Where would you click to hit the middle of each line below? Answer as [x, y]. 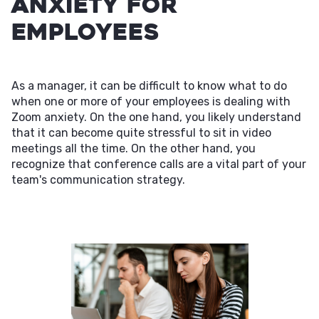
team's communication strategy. [98, 180]
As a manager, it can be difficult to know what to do [149, 86]
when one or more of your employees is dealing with [151, 101]
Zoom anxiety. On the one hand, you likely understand [156, 117]
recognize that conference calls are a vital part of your [159, 164]
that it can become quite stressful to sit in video [141, 133]
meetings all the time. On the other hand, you [134, 148]
